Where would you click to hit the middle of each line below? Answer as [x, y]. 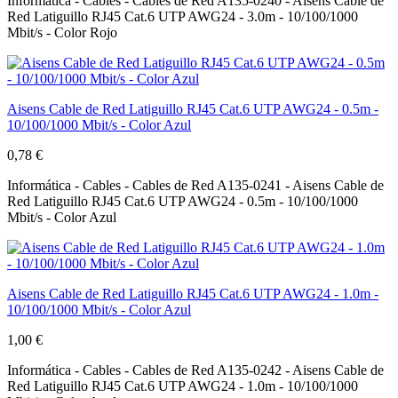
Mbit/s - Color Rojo [62, 32]
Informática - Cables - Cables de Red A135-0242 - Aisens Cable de [195, 370]
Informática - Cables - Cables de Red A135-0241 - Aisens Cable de [195, 185]
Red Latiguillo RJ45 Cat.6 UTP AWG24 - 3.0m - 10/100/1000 [183, 16]
